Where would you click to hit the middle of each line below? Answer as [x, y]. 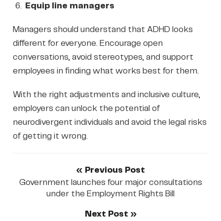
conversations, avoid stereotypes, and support [103, 57]
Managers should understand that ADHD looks [103, 29]
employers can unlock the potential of [86, 108]
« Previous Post [110, 170]
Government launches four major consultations [110, 182]
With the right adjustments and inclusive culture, [106, 94]
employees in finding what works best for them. [106, 71]
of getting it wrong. [50, 136]
